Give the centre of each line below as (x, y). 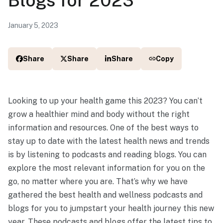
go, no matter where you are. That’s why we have (98, 181)
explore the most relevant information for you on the (107, 168)
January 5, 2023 (33, 25)
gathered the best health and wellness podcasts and (105, 195)
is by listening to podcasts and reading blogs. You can (107, 154)
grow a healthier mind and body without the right (99, 114)
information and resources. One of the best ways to (103, 127)
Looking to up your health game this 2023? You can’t (105, 101)
